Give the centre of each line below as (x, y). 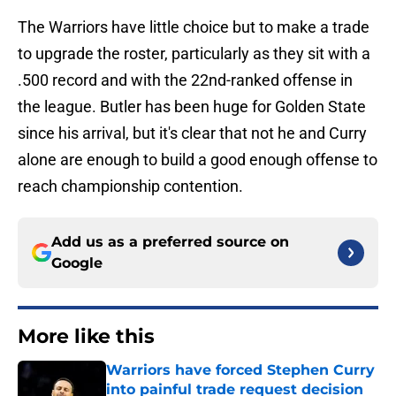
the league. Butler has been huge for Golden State (192, 107)
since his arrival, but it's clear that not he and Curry (192, 133)
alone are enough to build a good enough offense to (198, 160)
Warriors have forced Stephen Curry (240, 370)
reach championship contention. (130, 187)
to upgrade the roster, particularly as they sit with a (194, 54)
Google (77, 263)
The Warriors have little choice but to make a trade (194, 27)
